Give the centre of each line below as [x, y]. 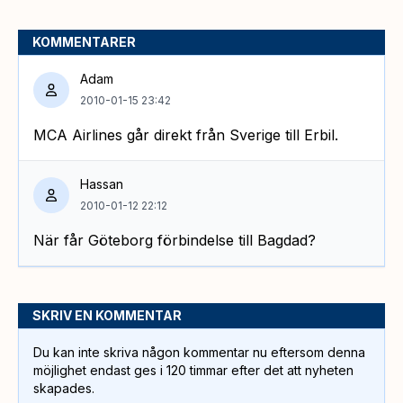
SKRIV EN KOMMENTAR [107, 315]
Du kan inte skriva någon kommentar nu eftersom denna [199, 352]
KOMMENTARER [84, 41]
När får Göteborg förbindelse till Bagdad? [175, 240]
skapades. [64, 388]
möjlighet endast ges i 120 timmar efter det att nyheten [193, 370]
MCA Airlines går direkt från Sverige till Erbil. [186, 134]
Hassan [102, 184]
